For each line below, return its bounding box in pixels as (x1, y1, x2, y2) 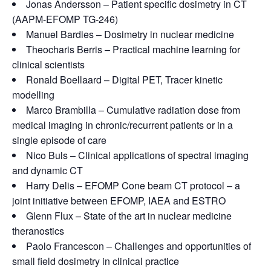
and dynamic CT (12, 163, 83, 177)
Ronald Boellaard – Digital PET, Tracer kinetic (26, 73, 223, 87)
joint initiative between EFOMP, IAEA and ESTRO (12, 194, 226, 207)
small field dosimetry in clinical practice (12, 254, 179, 268)
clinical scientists (12, 57, 85, 71)
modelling (12, 88, 54, 102)
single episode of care (12, 133, 106, 147)
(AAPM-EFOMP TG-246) (12, 12, 118, 26)
